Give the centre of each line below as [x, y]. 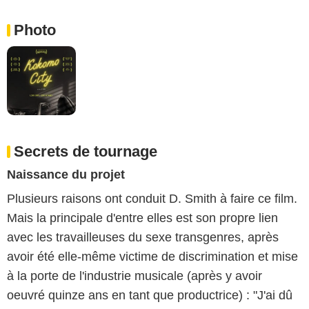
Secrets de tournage [86, 151]
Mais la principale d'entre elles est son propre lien [142, 218]
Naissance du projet [66, 174]
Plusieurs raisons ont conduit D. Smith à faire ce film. [152, 198]
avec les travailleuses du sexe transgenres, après [143, 237]
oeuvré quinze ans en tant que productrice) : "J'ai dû [150, 295]
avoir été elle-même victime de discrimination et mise [152, 256]
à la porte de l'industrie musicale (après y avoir [134, 276]
